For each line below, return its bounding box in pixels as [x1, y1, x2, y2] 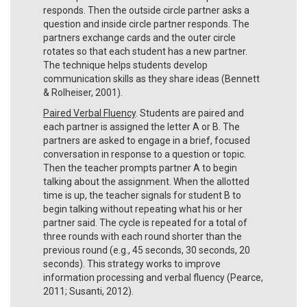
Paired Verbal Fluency [43, 107, 136, 119]
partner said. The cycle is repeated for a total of [43, 217, 247, 228]
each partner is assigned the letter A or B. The [43, 121, 240, 132]
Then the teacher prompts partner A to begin [43, 162, 237, 173]
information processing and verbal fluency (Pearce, [43, 271, 263, 283]
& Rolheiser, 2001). [43, 86, 125, 98]
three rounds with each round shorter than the [43, 230, 242, 242]
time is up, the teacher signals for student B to [43, 189, 241, 201]
